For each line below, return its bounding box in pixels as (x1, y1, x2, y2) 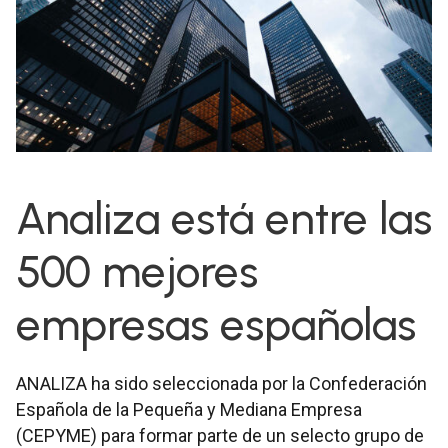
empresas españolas (16, 298, 416, 352)
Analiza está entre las (16, 192, 432, 246)
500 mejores (16, 245, 258, 299)
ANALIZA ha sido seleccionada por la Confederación (16, 373, 427, 395)
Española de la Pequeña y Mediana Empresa (16, 399, 362, 421)
